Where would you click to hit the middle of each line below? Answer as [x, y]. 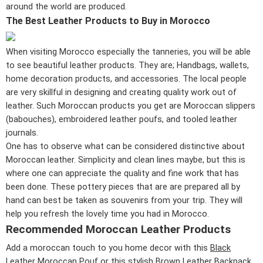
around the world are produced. [66, 6]
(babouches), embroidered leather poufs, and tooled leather [122, 119]
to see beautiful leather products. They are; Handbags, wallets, [127, 65]
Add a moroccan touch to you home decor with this [108, 248]
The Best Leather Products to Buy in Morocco [108, 21]
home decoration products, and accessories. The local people [126, 79]
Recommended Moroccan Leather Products [118, 229]
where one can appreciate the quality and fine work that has [122, 173]
